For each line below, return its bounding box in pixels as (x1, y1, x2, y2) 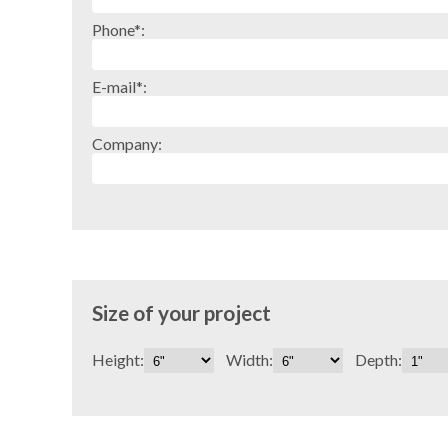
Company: (92, 133, 162, 153)
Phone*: (92, 19, 145, 39)
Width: (226, 349, 273, 369)
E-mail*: (92, 76, 147, 96)
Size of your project (92, 299, 271, 325)
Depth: (355, 349, 402, 369)
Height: (92, 349, 144, 369)
